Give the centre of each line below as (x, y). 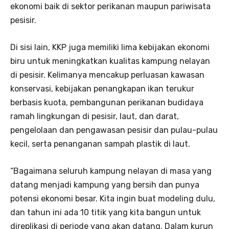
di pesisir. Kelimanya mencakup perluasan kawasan (107, 75)
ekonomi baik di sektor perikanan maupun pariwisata (110, 7)
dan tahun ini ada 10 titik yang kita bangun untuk (106, 213)
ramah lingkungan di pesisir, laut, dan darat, (95, 117)
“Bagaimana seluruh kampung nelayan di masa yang (111, 171)
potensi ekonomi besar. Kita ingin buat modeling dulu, (113, 199)
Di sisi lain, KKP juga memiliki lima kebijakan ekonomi (110, 48)
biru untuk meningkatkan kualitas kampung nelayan (110, 61)
